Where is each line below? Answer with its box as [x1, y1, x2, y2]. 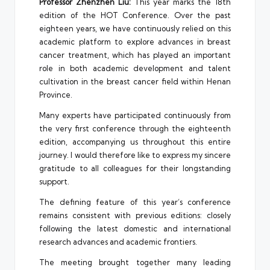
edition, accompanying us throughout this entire [39, 136, 231, 146]
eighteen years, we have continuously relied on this [39, 23, 231, 33]
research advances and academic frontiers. [39, 236, 197, 246]
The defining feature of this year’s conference [39, 196, 231, 207]
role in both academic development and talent [39, 63, 231, 73]
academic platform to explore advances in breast [39, 36, 231, 46]
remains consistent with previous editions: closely [39, 210, 231, 220]
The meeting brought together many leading [39, 257, 231, 267]
